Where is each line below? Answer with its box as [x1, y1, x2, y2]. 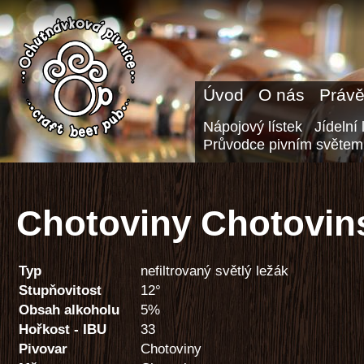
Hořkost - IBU [19, 321, 106, 337]
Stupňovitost [19, 282, 102, 298]
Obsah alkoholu [19, 301, 119, 318]
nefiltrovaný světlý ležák [141, 262, 288, 279]
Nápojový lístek [203, 118, 302, 135]
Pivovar [19, 340, 67, 357]
